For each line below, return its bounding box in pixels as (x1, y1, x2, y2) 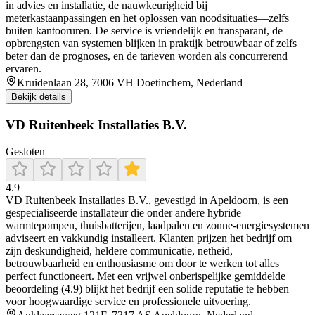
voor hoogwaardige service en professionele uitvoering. (6, 295, 251, 308)
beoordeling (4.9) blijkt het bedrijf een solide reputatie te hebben (6, 283, 289, 295)
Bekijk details (11, 91, 66, 102)
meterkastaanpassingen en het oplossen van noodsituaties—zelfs (6, 12, 289, 24)
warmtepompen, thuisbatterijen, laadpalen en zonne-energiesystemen (6, 219, 309, 232)
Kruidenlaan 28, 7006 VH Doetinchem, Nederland (17, 77, 243, 89)
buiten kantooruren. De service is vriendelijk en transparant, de (6, 25, 283, 37)
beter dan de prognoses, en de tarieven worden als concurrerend (6, 50, 288, 62)
